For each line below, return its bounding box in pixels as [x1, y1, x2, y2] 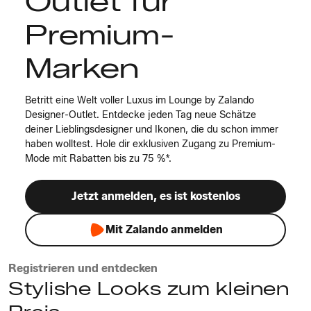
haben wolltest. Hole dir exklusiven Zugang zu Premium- [25, 138, 276, 150]
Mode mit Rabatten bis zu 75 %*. [25, 153, 171, 165]
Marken [25, 51, 139, 85]
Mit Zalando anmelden [105, 223, 223, 236]
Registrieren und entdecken [8, 262, 158, 275]
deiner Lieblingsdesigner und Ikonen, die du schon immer [25, 124, 278, 135]
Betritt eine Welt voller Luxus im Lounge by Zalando [25, 94, 254, 106]
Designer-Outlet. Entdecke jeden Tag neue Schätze [25, 109, 256, 121]
